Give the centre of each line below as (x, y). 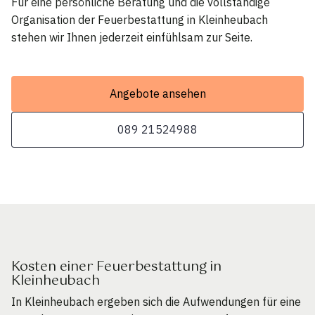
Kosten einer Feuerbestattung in (116, 267)
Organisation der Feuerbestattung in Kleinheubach (140, 20)
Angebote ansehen (157, 94)
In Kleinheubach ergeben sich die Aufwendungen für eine (156, 302)
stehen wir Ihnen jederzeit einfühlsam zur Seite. (132, 38)
